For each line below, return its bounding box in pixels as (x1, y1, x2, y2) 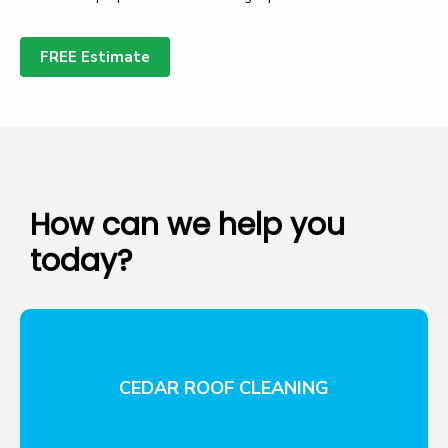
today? (30, 239, 132, 282)
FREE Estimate (40, 46, 150, 67)
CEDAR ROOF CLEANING (119, 376, 329, 401)
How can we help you (30, 203, 345, 246)
